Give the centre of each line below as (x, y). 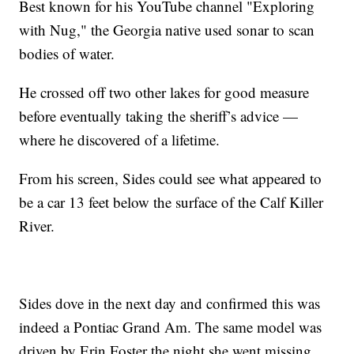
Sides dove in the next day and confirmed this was (170, 303)
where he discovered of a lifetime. (120, 139)
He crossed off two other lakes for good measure (164, 92)
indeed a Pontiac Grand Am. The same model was (171, 326)
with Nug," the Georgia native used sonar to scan (167, 29)
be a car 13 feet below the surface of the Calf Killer (171, 201)
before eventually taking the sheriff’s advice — (159, 115)
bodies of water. (67, 53)
